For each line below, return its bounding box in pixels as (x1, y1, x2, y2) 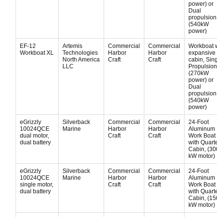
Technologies (62, 49, 98, 56)
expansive (188, 49, 216, 56)
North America (62, 56, 100, 63)
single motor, (20, 181, 53, 188)
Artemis (62, 43, 82, 49)
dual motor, (20, 132, 49, 139)
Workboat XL (20, 49, 54, 56)
